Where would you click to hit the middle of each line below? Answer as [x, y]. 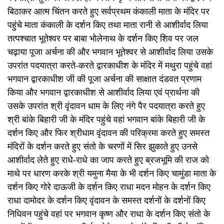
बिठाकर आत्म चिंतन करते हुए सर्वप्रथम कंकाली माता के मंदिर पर [108, 11]
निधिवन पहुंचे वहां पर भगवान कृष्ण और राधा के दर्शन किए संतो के [109, 214]
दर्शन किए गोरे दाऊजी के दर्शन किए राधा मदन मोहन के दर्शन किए [109, 187]
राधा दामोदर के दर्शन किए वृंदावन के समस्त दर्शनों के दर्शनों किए [106, 200]
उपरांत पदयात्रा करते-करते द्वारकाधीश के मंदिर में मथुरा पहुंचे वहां [110, 65]
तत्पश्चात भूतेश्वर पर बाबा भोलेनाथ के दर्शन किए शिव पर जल [103, 38]
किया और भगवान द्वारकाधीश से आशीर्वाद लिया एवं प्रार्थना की [103, 92]
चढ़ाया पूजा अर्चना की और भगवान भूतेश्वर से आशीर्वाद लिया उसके [110, 52]
